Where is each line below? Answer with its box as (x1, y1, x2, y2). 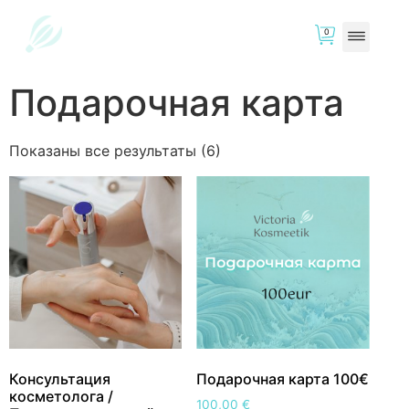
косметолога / (9, 387, 113, 406)
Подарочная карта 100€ (196, 370, 370, 389)
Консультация (9, 370, 110, 389)
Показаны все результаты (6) (9, 142, 221, 160)
